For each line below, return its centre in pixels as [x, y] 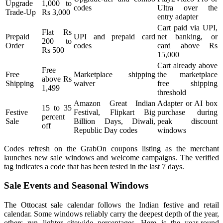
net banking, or [187, 36]
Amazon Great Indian [114, 103]
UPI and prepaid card [114, 36]
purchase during [187, 112]
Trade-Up [21, 12]
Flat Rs [57, 32]
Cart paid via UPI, [187, 27]
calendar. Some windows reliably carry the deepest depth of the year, [111, 214]
